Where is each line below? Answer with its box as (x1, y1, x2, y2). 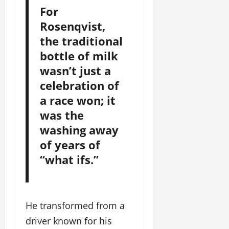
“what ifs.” (39, 151, 99, 168)
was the (39, 107, 84, 123)
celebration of (39, 77, 119, 94)
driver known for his (26, 214, 112, 227)
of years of (39, 136, 100, 153)
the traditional (39, 33, 123, 49)
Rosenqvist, (39, 18, 105, 34)
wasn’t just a (39, 62, 111, 79)
